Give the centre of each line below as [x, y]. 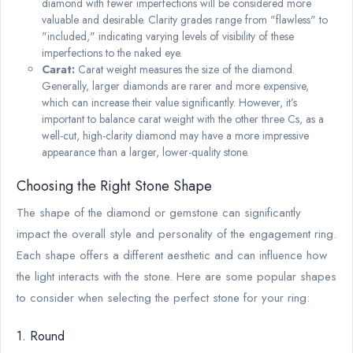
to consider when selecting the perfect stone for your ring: [163, 297]
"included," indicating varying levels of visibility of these [168, 36]
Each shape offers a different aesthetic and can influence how [172, 255]
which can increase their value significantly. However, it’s [169, 102]
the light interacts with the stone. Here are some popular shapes [176, 276]
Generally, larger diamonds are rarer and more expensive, [175, 85]
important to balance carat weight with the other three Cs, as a [183, 119]
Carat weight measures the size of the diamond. [185, 69]
